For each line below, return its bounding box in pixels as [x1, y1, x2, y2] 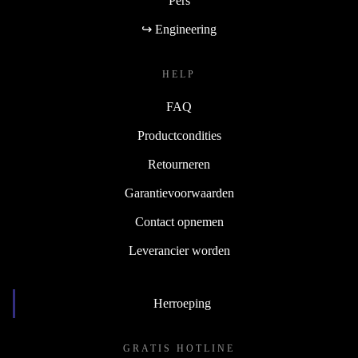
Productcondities [137, 129, 221, 143]
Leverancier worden [128, 244, 230, 258]
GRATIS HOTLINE [123, 343, 235, 355]
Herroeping [153, 296, 211, 311]
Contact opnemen [134, 215, 224, 229]
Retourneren [148, 157, 210, 172]
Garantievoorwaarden [124, 186, 234, 201]
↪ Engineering [141, 22, 217, 37]
